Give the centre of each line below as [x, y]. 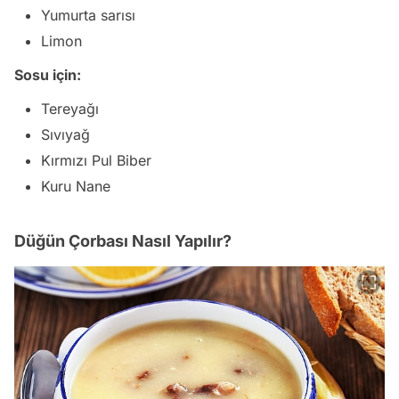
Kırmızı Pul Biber [96, 160]
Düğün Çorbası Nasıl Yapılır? [123, 240]
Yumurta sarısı [88, 15]
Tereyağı [70, 108]
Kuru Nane [76, 186]
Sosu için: [48, 74]
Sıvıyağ [65, 134]
